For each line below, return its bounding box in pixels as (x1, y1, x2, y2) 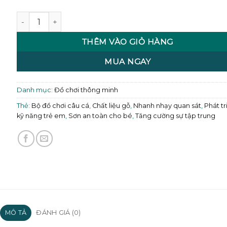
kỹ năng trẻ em (16, 111, 65, 120)
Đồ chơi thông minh (54, 86, 118, 94)
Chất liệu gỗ (92, 101, 130, 109)
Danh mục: (16, 86, 54, 94)
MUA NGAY (104, 57, 151, 67)
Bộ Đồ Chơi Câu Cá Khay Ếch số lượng (16, 12, 155, 21)
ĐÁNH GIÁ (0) (36, 208, 81, 216)
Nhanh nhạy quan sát (133, 101, 201, 109)
